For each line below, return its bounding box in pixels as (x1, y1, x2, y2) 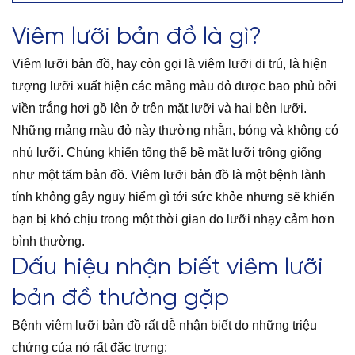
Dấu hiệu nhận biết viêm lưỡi (12, 255, 323, 281)
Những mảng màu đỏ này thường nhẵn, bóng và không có (12, 124, 338, 138)
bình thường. (12, 235, 85, 249)
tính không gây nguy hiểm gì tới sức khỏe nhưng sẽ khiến (12, 190, 334, 204)
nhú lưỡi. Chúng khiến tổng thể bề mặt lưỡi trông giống (12, 146, 322, 160)
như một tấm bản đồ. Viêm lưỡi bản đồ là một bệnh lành (12, 168, 326, 182)
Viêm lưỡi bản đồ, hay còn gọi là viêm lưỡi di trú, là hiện (12, 57, 327, 71)
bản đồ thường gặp (12, 286, 229, 312)
